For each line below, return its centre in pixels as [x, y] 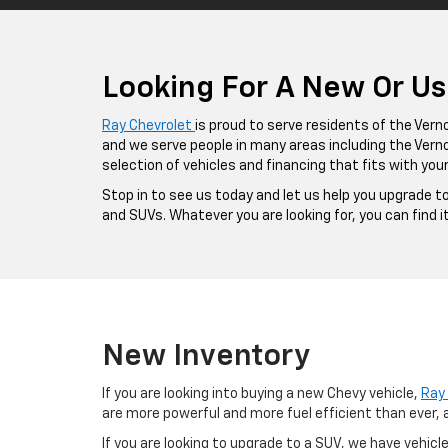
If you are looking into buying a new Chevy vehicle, [261, 394]
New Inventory [206, 357]
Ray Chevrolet [148, 126]
